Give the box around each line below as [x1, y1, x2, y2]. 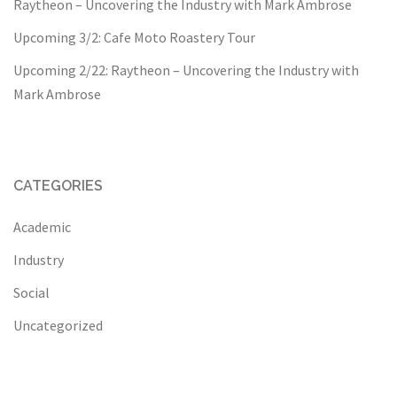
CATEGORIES [13, 176, 103, 194]
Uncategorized [13, 315, 103, 334]
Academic [13, 217, 71, 236]
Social [13, 283, 50, 301]
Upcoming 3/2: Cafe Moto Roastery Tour [13, 27, 255, 46]
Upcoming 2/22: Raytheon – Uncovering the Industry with [13, 60, 359, 79]
